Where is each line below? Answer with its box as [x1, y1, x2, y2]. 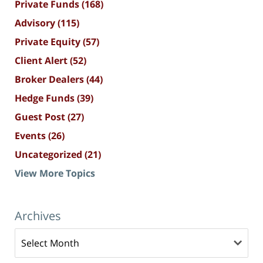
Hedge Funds [15, 91, 77, 104]
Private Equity [15, 35, 83, 48]
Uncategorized [15, 147, 85, 161]
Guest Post [15, 110, 68, 123]
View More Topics [15, 166, 95, 180]
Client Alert [15, 53, 70, 67]
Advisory [15, 16, 58, 29]
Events [15, 129, 48, 142]
